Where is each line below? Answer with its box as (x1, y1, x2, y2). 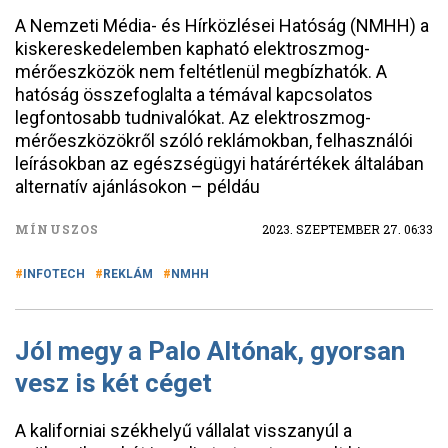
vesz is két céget (15, 368, 212, 398)
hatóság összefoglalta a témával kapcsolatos (15, 84, 373, 105)
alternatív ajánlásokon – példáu (15, 176, 260, 197)
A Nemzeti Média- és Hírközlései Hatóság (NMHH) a (15, 15, 429, 36)
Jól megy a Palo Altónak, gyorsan (15, 336, 405, 366)
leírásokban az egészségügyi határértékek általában (15, 153, 424, 174)
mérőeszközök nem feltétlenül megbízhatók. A (15, 61, 387, 82)
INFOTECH (23, 267, 85, 281)
